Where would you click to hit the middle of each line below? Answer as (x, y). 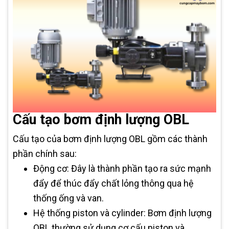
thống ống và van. (68, 198)
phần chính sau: (45, 153)
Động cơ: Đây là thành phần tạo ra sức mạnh (122, 168)
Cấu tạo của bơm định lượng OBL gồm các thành (110, 139)
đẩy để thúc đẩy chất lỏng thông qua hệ (113, 183)
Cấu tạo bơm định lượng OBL (101, 119)
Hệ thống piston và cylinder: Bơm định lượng (122, 213)
